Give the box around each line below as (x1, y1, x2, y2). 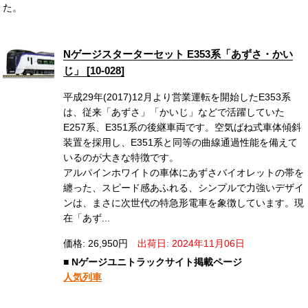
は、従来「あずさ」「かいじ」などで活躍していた (63, 107, 285, 118)
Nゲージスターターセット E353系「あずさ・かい (63, 48, 294, 60)
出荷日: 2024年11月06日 (137, 238, 245, 250)
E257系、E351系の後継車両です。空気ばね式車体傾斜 (63, 122, 302, 133)
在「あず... (63, 212, 111, 224)
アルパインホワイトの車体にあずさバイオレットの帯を (63, 167, 305, 179)
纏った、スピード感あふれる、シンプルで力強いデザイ (63, 182, 305, 194)
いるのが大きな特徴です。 (63, 152, 179, 164)
